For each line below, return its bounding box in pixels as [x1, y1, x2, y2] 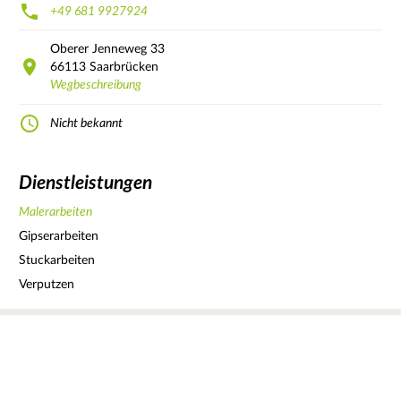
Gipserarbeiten [19, 229, 98, 243]
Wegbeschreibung [50, 78, 141, 91]
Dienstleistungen [19, 174, 152, 193]
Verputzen [19, 277, 74, 291]
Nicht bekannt [50, 116, 123, 130]
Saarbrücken [90, 60, 158, 73]
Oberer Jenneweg [50, 42, 147, 55]
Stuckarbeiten [19, 253, 95, 267]
